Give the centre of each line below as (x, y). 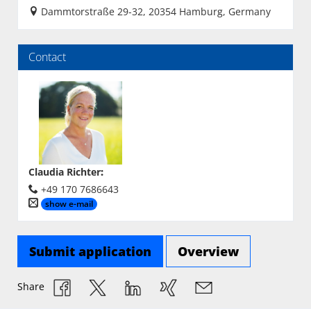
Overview (208, 252)
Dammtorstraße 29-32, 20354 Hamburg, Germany (156, 11)
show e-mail (69, 204)
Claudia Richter (65, 172)
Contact (47, 57)
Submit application (90, 252)
